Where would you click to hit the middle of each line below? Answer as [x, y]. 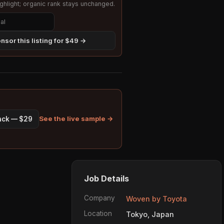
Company [99, 198]
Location [98, 213]
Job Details [106, 178]
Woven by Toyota [156, 198]
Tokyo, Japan [150, 214]
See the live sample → [76, 119]
